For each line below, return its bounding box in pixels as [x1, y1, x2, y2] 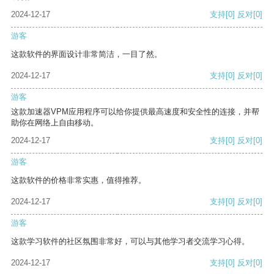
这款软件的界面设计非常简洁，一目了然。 [11, 50, 162, 59]
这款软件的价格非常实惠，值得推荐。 [11, 176, 146, 185]
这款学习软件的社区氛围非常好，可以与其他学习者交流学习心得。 [11, 237, 250, 246]
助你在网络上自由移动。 [11, 118, 98, 128]
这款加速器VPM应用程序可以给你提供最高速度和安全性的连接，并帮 [11, 107, 259, 117]
